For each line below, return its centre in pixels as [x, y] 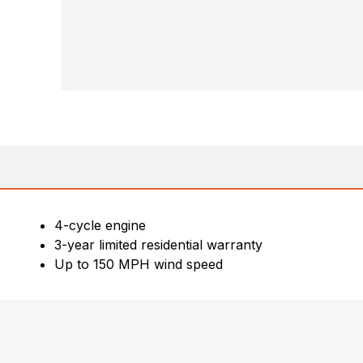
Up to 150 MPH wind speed [139, 264]
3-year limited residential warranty [159, 245]
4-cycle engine [100, 225]
